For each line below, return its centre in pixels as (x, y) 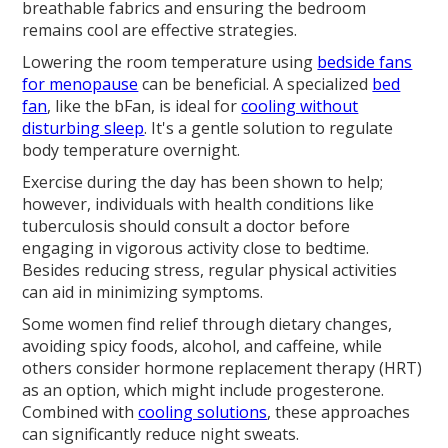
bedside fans (365, 62)
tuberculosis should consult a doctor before (186, 226)
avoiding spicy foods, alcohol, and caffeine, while (202, 346)
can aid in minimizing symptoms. (143, 292)
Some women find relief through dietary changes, (207, 324)
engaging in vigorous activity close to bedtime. (196, 248)
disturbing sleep (83, 128)
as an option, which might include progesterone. (203, 390)
